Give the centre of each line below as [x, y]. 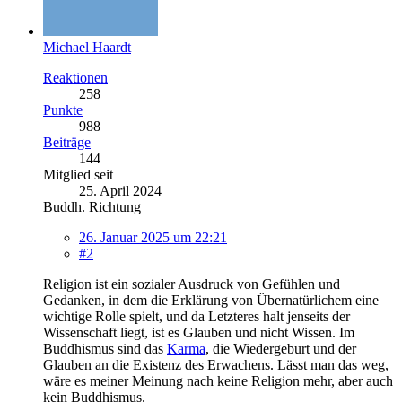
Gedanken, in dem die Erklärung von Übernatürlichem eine [211, 300]
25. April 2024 [120, 190]
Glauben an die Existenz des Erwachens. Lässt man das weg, [216, 364]
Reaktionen [75, 77]
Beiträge [67, 142]
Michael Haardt [87, 47]
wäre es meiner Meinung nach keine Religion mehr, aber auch [218, 380]
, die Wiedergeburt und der [281, 348]
